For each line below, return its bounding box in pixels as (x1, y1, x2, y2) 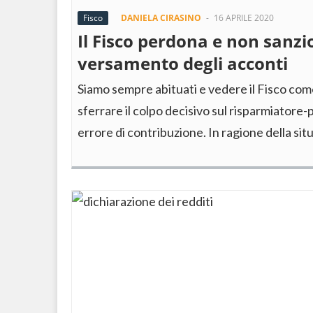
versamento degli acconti (78, 52, 288, 75)
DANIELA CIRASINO (121, 12, 201, 24)
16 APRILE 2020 (214, 12, 274, 24)
